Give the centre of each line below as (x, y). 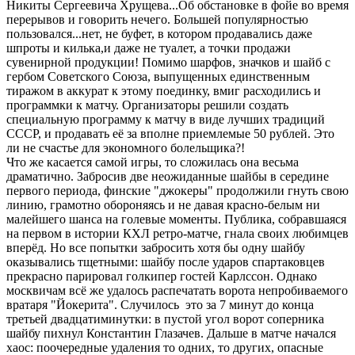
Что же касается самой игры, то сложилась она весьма (153, 162)
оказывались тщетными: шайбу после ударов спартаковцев (166, 262)
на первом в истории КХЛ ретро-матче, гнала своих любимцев (177, 233)
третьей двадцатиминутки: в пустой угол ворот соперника (165, 319)
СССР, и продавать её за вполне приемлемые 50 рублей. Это (170, 134)
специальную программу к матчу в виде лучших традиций (166, 119)
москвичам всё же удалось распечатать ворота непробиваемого (177, 290)
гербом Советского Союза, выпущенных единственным (158, 76)
